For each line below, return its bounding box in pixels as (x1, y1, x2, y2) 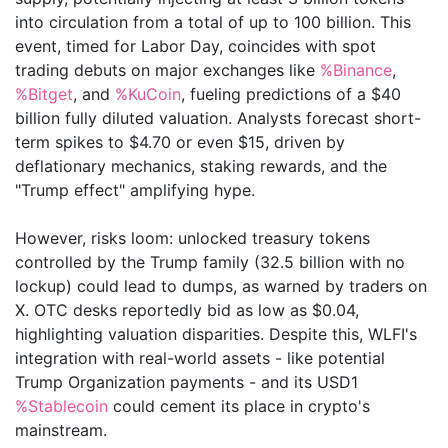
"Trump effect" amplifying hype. (15, 179, 255, 200)
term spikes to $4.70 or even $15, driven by (15, 131, 345, 152)
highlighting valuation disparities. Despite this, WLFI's (15, 323, 417, 344)
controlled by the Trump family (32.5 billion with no (15, 251, 405, 272)
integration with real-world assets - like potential (15, 347, 385, 368)
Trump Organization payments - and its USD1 (15, 371, 358, 392)
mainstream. (15, 419, 107, 440)
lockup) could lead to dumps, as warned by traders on (15, 275, 427, 296)
